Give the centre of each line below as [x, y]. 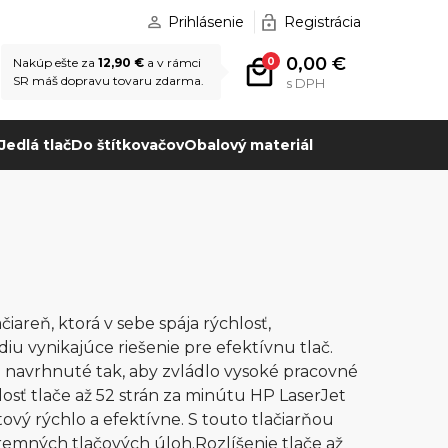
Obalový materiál [248, 145]
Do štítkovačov [127, 145]
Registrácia [322, 22]
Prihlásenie [206, 22]
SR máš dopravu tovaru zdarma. [108, 80]
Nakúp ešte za [55, 62]
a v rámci [172, 62]
